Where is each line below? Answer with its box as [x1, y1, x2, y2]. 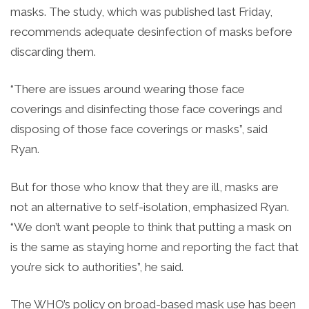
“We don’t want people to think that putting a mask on [10, 219, 292, 234]
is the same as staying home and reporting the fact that [10, 239, 299, 254]
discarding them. [10, 44, 96, 59]
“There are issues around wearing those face [10, 82, 245, 97]
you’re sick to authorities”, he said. [10, 259, 183, 274]
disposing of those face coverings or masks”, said [10, 122, 268, 137]
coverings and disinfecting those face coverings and [10, 102, 282, 117]
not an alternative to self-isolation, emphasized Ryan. [10, 199, 289, 214]
